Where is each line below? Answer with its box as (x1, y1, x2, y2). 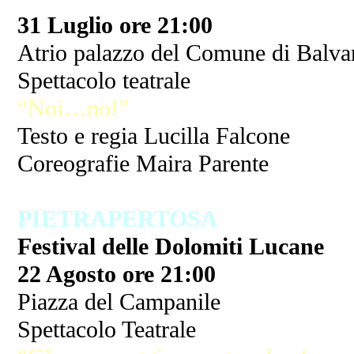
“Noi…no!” (17, 95, 130, 122)
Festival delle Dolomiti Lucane (17, 233, 325, 261)
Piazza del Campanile (17, 288, 221, 316)
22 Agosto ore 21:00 (17, 261, 217, 288)
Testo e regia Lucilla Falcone (17, 122, 291, 150)
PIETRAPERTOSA (17, 205, 219, 233)
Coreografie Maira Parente (17, 150, 269, 178)
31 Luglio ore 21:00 (17, 12, 213, 40)
